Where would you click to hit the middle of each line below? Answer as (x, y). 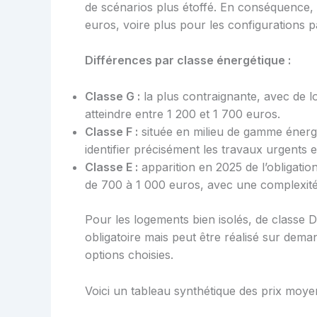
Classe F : (111, 132)
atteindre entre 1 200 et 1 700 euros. (183, 114)
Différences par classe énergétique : (188, 60)
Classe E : (111, 167)
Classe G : (113, 96)
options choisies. (129, 255)
